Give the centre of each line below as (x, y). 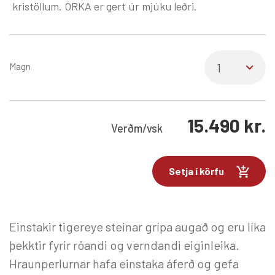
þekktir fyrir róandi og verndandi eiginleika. (124, 245)
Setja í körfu (196, 171)
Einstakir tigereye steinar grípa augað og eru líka (137, 227)
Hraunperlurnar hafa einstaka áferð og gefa (124, 264)
